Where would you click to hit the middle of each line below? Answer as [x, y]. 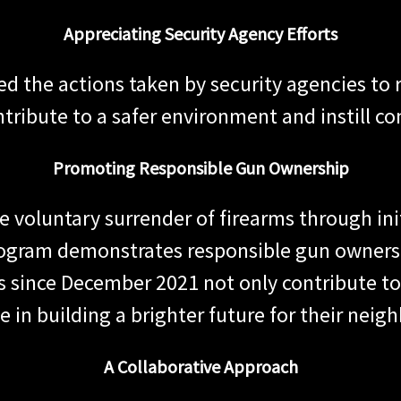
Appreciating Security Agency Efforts [200, 33]
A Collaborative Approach [200, 366]
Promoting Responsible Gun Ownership [200, 167]
